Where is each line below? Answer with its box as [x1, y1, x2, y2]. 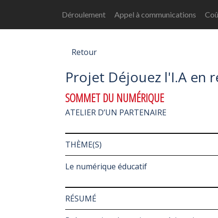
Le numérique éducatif [65, 161, 147, 172]
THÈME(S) [65, 139, 102, 150]
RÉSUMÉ [65, 193, 96, 204]
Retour [72, 47, 97, 57]
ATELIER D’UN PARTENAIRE [65, 107, 166, 118]
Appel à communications [114, 10, 197, 19]
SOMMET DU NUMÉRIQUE [65, 90, 164, 106]
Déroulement [62, 10, 106, 19]
